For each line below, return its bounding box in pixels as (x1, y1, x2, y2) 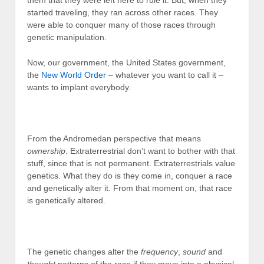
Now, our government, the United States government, (27, 58, 226, 68)
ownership (27, 146, 65, 156)
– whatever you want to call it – (106, 70, 223, 80)
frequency (141, 246, 178, 256)
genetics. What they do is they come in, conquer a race (27, 170, 232, 180)
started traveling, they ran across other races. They (27, 7, 218, 17)
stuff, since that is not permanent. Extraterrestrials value (27, 158, 235, 168)
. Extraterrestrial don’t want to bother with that (65, 146, 235, 156)
